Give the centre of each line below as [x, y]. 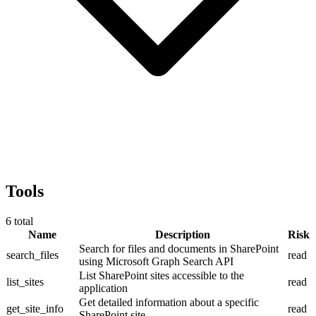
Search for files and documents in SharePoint [179, 248]
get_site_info [35, 308]
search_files [32, 255]
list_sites [25, 281]
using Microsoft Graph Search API [156, 261]
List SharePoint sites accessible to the [162, 275]
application [103, 288]
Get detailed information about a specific [169, 302]
